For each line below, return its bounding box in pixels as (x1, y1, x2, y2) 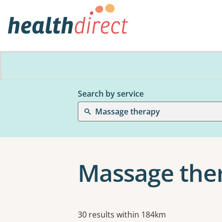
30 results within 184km (78, 209, 166, 220)
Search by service (78, 88, 144, 99)
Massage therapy (95, 106, 160, 117)
